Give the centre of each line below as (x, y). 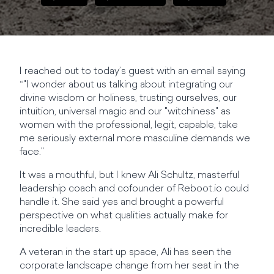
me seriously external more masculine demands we (135, 139)
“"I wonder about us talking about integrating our (126, 85)
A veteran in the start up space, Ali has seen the (126, 253)
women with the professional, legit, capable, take (129, 125)
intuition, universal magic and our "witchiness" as (125, 112)
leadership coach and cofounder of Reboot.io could (134, 189)
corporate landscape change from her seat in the (129, 266)
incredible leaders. (60, 229)
